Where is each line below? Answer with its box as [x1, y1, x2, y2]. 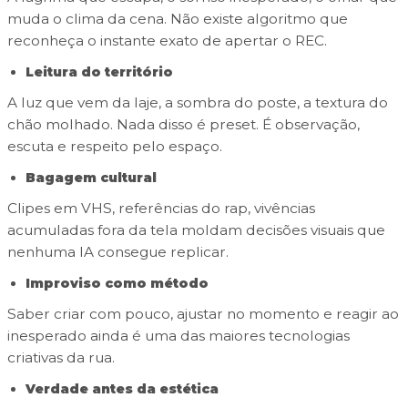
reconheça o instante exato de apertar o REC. [6, 32, 327, 50]
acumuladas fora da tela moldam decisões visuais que [6, 221, 385, 240]
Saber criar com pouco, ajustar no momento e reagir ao [6, 305, 399, 323]
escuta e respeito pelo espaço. [6, 138, 222, 156]
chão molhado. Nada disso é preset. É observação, [6, 116, 360, 134]
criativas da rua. [6, 349, 115, 367]
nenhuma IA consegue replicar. [6, 243, 229, 261]
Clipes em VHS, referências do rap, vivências [6, 199, 315, 218]
